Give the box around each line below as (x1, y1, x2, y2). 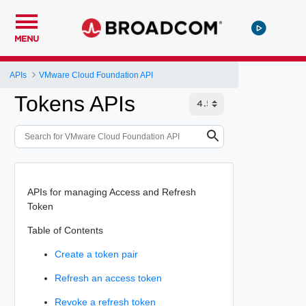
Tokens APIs (14, 92, 135, 116)
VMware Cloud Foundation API (39, 70, 154, 80)
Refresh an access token (54, 272, 162, 283)
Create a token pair (54, 248, 138, 260)
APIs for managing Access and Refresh (27, 186, 196, 197)
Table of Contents (27, 224, 103, 236)
